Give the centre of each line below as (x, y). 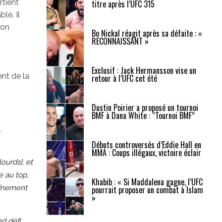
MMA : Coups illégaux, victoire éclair (146, 153)
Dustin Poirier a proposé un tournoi (145, 108)
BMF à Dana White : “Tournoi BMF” (143, 115)
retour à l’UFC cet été (124, 78)
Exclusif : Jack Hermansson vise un (144, 70)
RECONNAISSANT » (120, 41)
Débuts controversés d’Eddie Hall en (146, 145)
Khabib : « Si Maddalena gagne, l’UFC (147, 182)
